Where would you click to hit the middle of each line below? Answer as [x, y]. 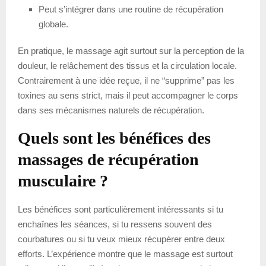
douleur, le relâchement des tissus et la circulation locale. [127, 65]
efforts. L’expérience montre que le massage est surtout [125, 254]
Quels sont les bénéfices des [114, 138]
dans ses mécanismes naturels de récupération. [111, 110]
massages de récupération [108, 159]
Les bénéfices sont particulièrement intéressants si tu [121, 209]
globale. [53, 24]
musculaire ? [63, 180]
